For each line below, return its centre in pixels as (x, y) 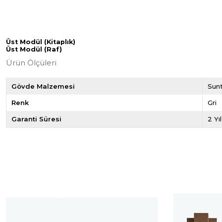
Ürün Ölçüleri (31, 63)
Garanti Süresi (36, 119)
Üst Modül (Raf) (34, 49)
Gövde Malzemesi (43, 86)
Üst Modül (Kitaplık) (41, 42)
